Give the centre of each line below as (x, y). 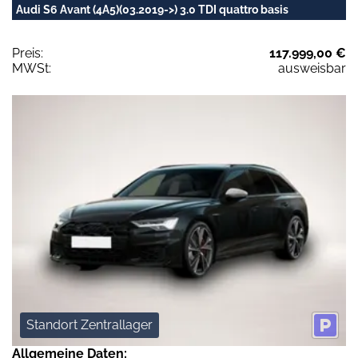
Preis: (28, 54)
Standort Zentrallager (89, 324)
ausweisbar (312, 69)
